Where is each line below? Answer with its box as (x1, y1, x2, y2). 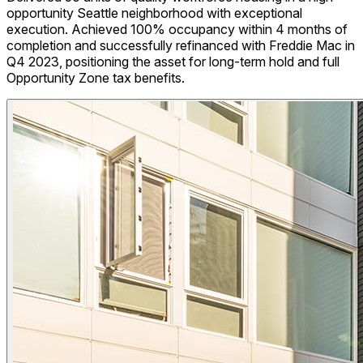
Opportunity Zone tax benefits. (6, 70, 185, 87)
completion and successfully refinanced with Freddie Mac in (6, 37, 355, 54)
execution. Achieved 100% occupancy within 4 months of (6, 21, 348, 38)
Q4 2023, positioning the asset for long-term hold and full (6, 53, 340, 70)
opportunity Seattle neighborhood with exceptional (6, 5, 302, 22)
